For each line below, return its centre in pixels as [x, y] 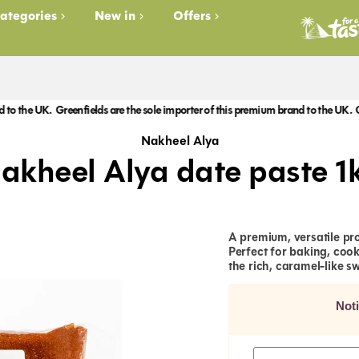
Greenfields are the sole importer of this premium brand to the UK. [165, 110]
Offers [192, 16]
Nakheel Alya [179, 141]
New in [115, 16]
